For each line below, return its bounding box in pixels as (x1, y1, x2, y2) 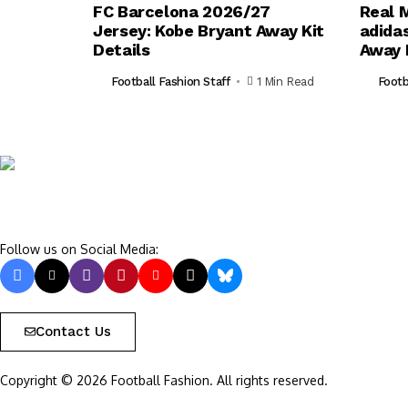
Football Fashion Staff (111, 75, 230, 89)
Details (93, 39, 150, 59)
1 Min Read (256, 75, 314, 89)
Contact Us (36, 322, 111, 340)
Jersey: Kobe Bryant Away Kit (93, 20, 324, 40)
